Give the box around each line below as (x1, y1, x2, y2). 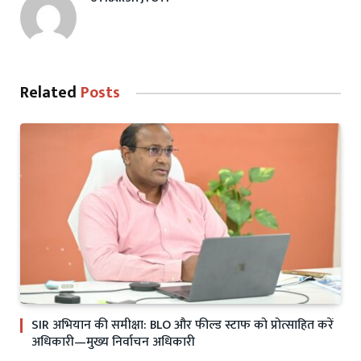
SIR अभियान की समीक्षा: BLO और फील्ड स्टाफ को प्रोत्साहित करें (31, 313, 334, 336)
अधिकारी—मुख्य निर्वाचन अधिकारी (31, 330, 195, 353)
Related (20, 79, 81, 107)
